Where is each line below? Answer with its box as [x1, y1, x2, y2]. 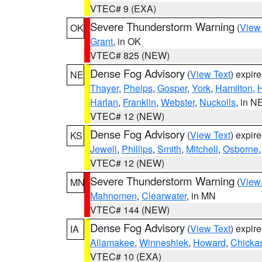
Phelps [123, 81, 153, 95]
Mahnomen [90, 189, 137, 202]
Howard [193, 236, 226, 249]
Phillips [122, 142, 153, 156]
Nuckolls [199, 95, 236, 109]
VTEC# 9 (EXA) [90, 2, 156, 15]
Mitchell [186, 142, 218, 156]
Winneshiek [139, 236, 188, 249]
